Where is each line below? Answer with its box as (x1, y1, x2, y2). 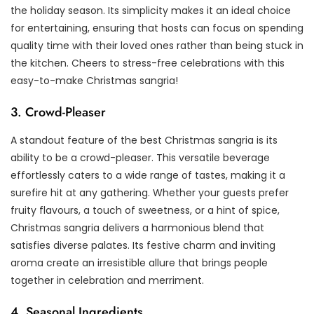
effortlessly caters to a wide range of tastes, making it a (11, 168, 285, 183)
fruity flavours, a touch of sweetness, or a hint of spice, (11, 203, 280, 218)
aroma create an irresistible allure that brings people (11, 256, 268, 271)
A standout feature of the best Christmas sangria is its (11, 133, 278, 148)
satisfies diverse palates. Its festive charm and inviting (11, 238, 275, 253)
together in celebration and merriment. (11, 273, 204, 288)
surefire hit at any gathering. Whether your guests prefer (11, 186, 289, 200)
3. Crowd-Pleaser (11, 103, 106, 122)
